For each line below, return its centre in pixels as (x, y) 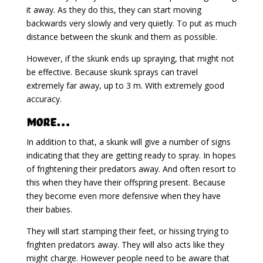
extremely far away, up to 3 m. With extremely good (125, 85)
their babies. (49, 209)
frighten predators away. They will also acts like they (125, 244)
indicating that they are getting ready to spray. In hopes (131, 155)
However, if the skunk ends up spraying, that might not (130, 58)
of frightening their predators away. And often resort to (131, 168)
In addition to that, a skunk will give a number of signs (128, 141)
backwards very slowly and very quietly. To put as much (131, 23)
